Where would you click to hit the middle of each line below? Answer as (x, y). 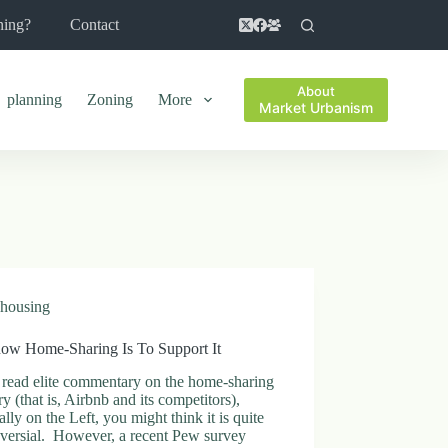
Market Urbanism (316, 107)
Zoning (110, 99)
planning (35, 99)
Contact (94, 24)
